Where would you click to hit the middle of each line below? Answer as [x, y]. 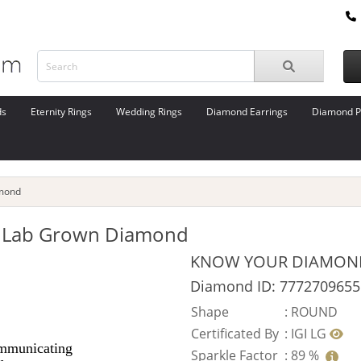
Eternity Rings [61, 112]
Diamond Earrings [247, 112]
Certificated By [235, 334]
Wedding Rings [149, 112]
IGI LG [310, 334]
